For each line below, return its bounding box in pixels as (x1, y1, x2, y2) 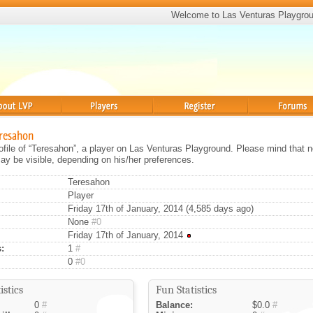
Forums (249, 117, 280, 127)
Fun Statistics (156, 284, 217, 296)
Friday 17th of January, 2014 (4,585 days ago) (65, 203, 254, 214)
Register (156, 117, 190, 127)
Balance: (156, 300, 193, 310)
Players (62, 117, 93, 127)
